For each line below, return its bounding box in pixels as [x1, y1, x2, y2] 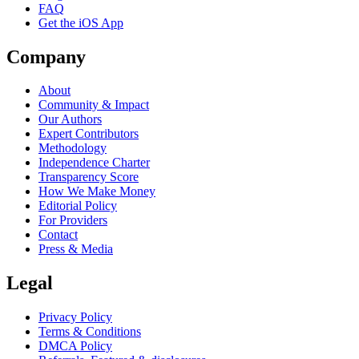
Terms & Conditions [38, 325, 141, 339]
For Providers [38, 213, 107, 228]
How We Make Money [38, 184, 155, 199]
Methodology [38, 141, 107, 155]
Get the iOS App [38, 15, 123, 30]
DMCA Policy [38, 339, 112, 353]
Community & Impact [38, 98, 149, 112]
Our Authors [38, 112, 102, 127]
